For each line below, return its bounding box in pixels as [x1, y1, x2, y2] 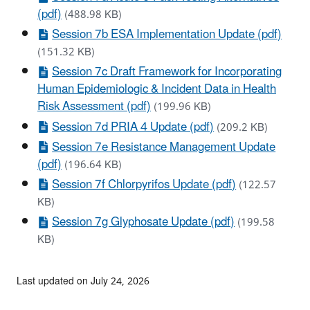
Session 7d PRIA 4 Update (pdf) [52, 114, 215, 140]
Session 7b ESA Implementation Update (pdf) [52, 22, 282, 48]
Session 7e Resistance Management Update [52, 134, 276, 160]
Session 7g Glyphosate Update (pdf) [52, 210, 235, 235]
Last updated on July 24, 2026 [17, 271, 149, 292]
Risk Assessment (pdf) [37, 94, 151, 120]
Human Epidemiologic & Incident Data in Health [37, 77, 276, 102]
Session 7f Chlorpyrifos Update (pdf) [52, 172, 237, 198]
